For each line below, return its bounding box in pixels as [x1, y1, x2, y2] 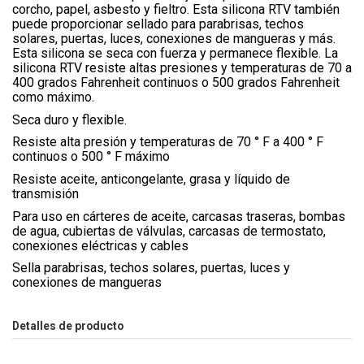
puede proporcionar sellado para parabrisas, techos [12, 16, 304, 32]
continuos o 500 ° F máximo [12, 149, 170, 165]
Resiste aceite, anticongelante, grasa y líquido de [12, 171, 290, 187]
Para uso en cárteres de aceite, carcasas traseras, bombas [12, 208, 345, 224]
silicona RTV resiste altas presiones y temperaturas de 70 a [12, 60, 352, 76]
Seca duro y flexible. [12, 111, 127, 128]
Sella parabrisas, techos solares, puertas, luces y [12, 260, 290, 276]
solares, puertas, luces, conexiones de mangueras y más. [12, 31, 336, 47]
